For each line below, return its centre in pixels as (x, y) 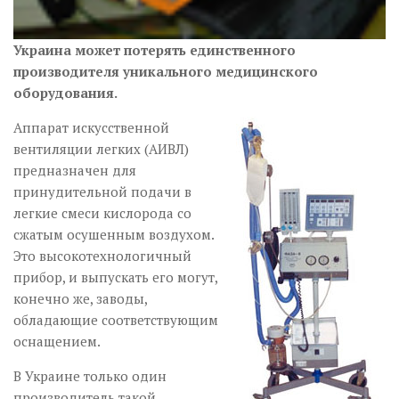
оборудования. (65, 93)
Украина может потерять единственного (155, 50)
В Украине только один (90, 376)
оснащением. (57, 342)
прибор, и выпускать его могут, (115, 277)
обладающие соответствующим (116, 320)
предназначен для (75, 171)
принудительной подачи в (102, 192)
